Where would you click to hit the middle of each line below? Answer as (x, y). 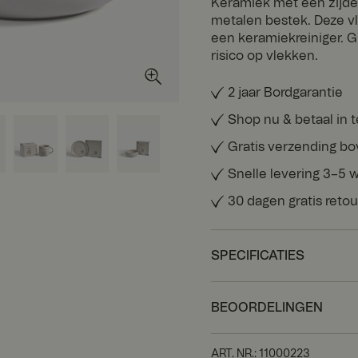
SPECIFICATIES (258, 255)
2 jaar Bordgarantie (285, 92)
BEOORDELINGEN (267, 307)
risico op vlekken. (265, 56)
